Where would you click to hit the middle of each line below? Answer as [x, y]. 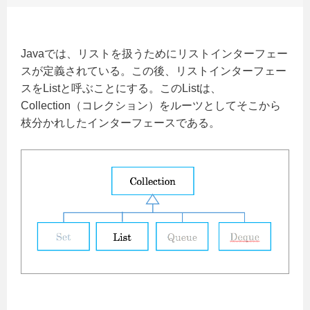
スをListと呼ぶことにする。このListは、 [121, 89]
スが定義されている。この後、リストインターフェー [154, 71]
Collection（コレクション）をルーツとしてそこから [151, 106]
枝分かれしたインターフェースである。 [120, 123]
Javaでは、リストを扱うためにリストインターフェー [154, 54]
